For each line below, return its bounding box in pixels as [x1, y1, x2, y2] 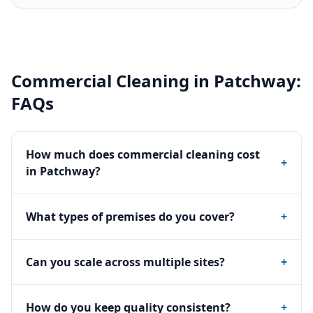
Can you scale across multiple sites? [26, 254, 225, 270]
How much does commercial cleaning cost [26, 147, 260, 162]
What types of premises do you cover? [26, 209, 235, 224]
